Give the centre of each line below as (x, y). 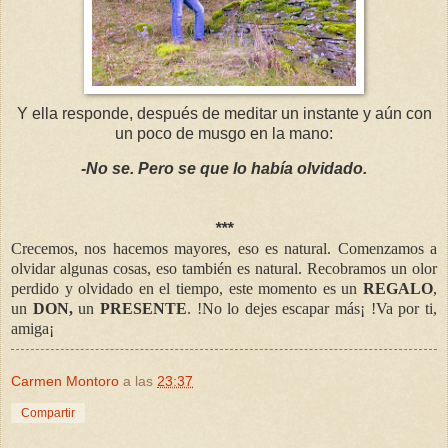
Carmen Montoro (65, 381)
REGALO (398, 289)
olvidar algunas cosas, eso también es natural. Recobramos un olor (224, 269)
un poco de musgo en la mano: (224, 133)
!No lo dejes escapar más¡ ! (286, 309)
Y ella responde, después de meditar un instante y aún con (224, 113)
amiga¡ (32, 329)
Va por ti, (406, 309)
